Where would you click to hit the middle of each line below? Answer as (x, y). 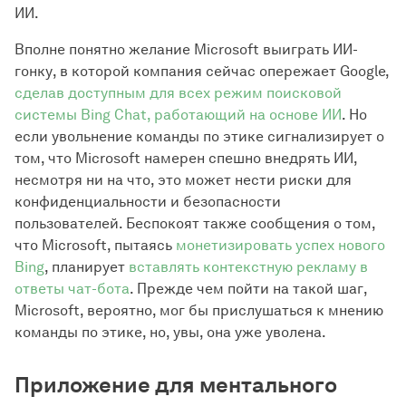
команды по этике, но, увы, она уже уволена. (170, 332)
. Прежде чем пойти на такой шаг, (248, 289)
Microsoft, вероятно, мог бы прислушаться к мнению (199, 310)
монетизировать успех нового (280, 245)
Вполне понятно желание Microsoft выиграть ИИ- (186, 49)
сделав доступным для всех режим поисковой (178, 93)
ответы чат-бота (72, 289)
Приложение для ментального (176, 385)
